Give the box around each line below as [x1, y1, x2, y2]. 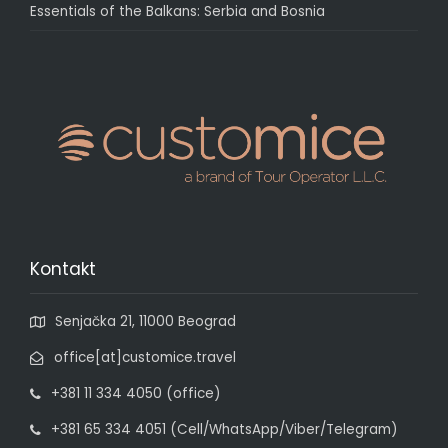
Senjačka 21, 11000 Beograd [55, 311, 236, 331]
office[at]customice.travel [54, 347, 236, 367]
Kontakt [30, 256, 96, 281]
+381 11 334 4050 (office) [51, 383, 220, 403]
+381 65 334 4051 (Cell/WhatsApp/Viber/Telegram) [51, 419, 397, 439]
